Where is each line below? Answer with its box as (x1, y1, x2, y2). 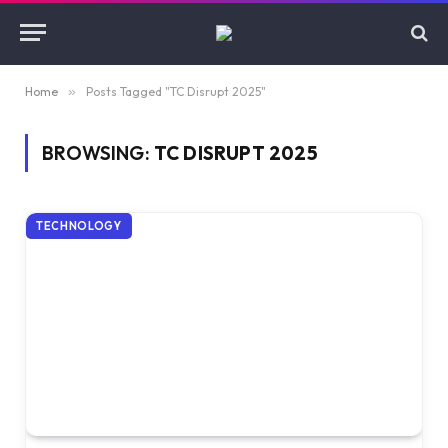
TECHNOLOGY (36, 219, 122, 233)
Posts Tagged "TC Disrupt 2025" (86, 84, 266, 99)
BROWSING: (42, 141, 154, 165)
